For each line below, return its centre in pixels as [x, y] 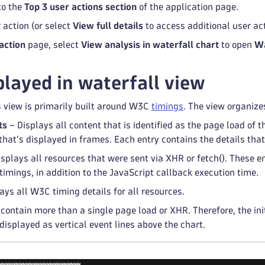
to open [237, 45]
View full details [108, 26]
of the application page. [188, 7]
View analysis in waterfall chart [150, 45]
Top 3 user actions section [80, 7]
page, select [53, 45]
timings [167, 106]
